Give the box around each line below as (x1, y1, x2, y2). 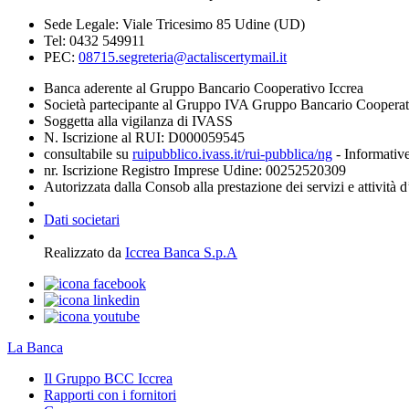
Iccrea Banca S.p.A (125, 244, 237, 260)
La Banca (7, 339, 63, 355)
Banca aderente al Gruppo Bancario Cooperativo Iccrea (44, 79, 363, 96)
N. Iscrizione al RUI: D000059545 (44, 129, 245, 145)
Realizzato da (44, 244, 125, 260)
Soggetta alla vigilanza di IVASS (44, 112, 236, 129)
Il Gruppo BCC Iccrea (44, 370, 173, 386)
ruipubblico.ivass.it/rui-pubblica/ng (132, 145, 332, 162)
